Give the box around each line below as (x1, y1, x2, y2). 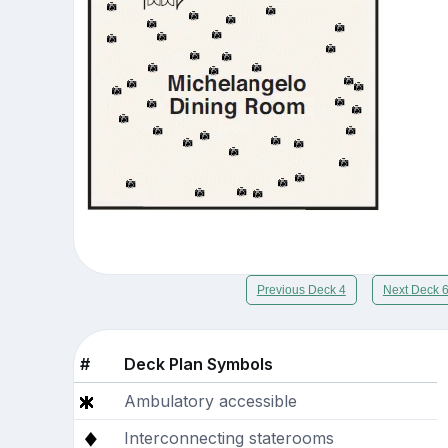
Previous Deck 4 (256, 283, 346, 298)
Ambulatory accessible (123, 391, 297, 412)
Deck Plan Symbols (123, 354, 273, 375)
